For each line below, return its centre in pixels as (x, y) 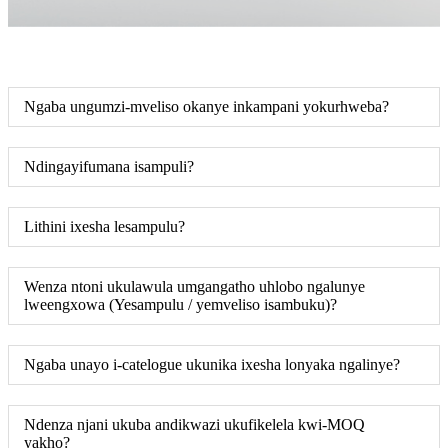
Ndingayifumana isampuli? (109, 166)
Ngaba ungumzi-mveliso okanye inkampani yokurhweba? (206, 106)
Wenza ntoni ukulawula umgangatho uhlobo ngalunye (194, 286)
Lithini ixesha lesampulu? (104, 226)
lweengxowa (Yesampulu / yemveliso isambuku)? (180, 304)
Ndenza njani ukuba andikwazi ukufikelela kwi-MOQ (194, 424)
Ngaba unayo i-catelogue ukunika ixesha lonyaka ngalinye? (212, 364)
